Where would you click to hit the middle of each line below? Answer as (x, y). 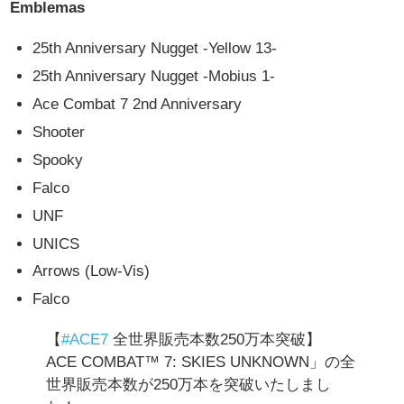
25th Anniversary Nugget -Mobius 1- (154, 77)
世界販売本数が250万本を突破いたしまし (189, 385)
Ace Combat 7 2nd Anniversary (138, 105)
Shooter (59, 133)
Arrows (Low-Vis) (92, 271)
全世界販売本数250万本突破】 (215, 340)
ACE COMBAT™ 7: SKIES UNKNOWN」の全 (201, 363)
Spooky (58, 160)
